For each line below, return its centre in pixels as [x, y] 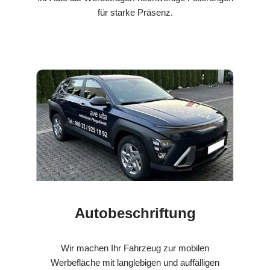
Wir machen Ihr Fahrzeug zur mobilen [135, 248]
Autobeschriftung [135, 213]
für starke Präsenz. [135, 12]
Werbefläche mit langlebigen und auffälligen [135, 262]
